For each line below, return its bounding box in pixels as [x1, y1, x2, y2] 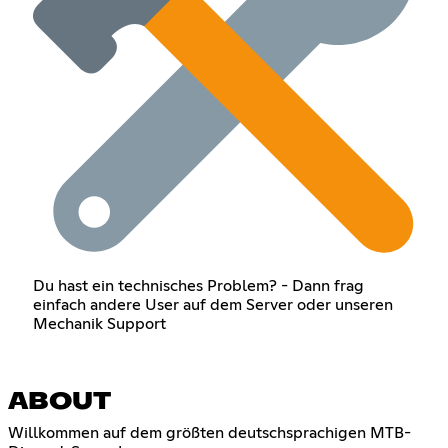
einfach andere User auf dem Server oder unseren [32, 296, 393, 313]
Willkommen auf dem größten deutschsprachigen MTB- [8, 424, 411, 441]
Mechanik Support [32, 315, 166, 332]
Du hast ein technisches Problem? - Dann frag [32, 277, 364, 294]
